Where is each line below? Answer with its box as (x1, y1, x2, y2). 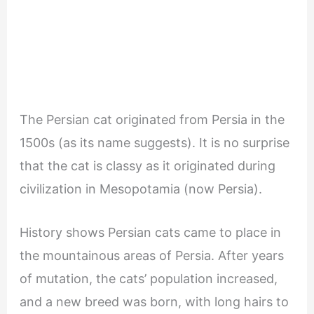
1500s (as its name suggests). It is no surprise (19, 135, 289, 150)
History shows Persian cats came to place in (19, 224, 281, 240)
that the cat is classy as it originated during (19, 158, 275, 173)
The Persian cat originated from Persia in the (19, 111, 285, 127)
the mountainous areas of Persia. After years (19, 247, 284, 263)
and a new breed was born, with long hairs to (19, 294, 289, 309)
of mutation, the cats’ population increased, (19, 271, 278, 286)
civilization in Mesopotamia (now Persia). (19, 181, 266, 196)
